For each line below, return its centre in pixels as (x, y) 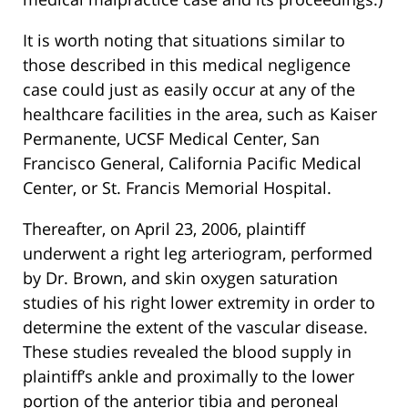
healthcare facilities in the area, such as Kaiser (200, 114)
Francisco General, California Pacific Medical (192, 163)
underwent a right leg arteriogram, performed (198, 254)
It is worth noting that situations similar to (184, 41)
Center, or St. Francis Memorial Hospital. (177, 188)
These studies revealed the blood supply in (187, 352)
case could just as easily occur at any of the (189, 90)
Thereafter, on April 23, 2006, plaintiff (164, 229)
